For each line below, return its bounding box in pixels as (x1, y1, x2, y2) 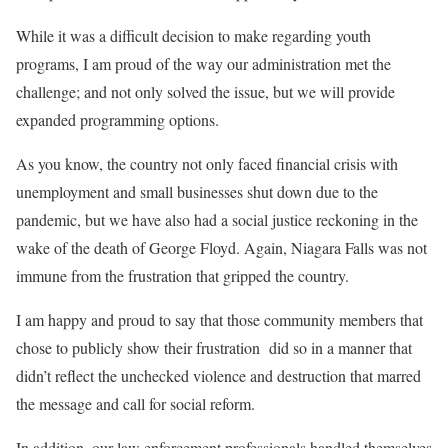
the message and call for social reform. (16, 392, 255, 414)
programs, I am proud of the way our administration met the (16, 52, 391, 74)
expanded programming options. (16, 108, 219, 130)
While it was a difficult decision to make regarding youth (16, 24, 371, 46)
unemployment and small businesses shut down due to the (16, 180, 378, 202)
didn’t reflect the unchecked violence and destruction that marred (16, 364, 421, 386)
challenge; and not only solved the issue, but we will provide (16, 80, 395, 102)
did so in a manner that (269, 336, 412, 358)
